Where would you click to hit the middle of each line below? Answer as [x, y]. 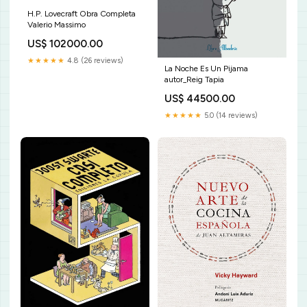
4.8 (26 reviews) [94, 60]
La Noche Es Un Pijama [206, 68]
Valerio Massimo [57, 24]
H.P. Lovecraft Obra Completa [82, 13]
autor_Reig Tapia [194, 79]
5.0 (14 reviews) [230, 115]
